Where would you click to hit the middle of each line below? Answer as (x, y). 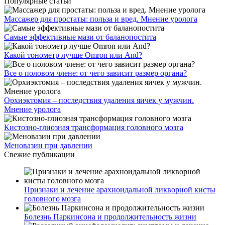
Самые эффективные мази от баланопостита (80, 37)
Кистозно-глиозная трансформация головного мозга (94, 127)
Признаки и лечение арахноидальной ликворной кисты (120, 189)
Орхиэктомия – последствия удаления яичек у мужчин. (99, 100)
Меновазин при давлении (48, 145)
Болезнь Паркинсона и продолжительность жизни (110, 216)
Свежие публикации (39, 154)
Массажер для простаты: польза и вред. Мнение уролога (101, 19)
